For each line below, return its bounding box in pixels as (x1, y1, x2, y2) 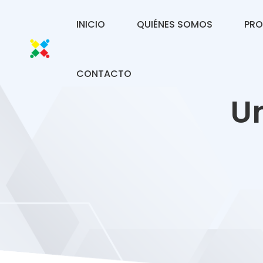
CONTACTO (76, 67, 131, 80)
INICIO (76, 18, 105, 31)
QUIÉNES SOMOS (136, 18, 213, 31)
